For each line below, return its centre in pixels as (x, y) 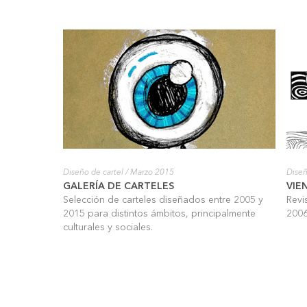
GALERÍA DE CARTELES (119, 186)
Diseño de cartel (93, 173)
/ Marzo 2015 (149, 173)
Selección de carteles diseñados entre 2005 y (163, 200)
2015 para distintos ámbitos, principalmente (159, 214)
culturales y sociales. (108, 228)
